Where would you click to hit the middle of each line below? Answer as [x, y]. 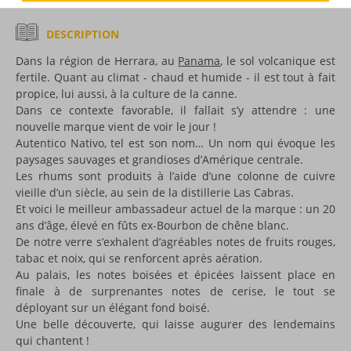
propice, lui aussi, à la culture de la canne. [127, 93]
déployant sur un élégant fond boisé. [113, 307]
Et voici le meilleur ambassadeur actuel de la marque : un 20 [175, 208]
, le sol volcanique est [278, 60]
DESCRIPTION [83, 34]
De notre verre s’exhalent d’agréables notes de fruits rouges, [175, 241]
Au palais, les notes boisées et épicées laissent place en [175, 274]
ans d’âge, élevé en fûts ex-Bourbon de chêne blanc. [152, 225]
